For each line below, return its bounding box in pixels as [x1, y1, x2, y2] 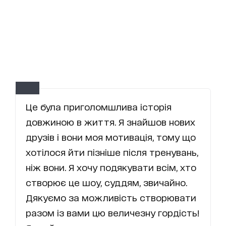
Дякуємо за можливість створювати [26, 192, 196, 203]
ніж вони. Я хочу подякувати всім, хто [26, 162, 196, 173]
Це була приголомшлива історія [26, 101, 172, 112]
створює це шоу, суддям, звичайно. [26, 177, 187, 188]
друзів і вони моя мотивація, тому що [26, 132, 196, 142]
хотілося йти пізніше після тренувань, [26, 147, 198, 157]
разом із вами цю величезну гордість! [26, 207, 199, 218]
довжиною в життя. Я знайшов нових [26, 117, 195, 127]
